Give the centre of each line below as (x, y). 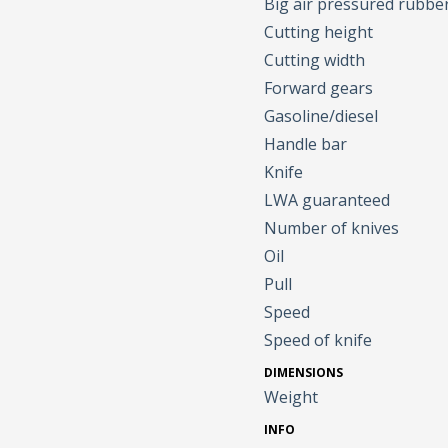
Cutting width (315, 60)
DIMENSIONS (304, 373)
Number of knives (332, 228)
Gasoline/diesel (321, 116)
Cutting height (319, 32)
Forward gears (319, 88)
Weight (291, 397)
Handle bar (306, 144)
